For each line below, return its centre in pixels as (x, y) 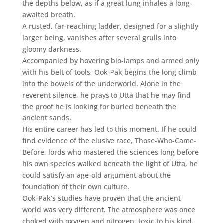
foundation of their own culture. (76, 186)
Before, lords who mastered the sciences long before (110, 152)
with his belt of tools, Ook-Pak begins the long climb (109, 72)
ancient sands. (47, 117)
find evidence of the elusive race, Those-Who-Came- (109, 140)
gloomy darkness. (52, 49)
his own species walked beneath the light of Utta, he (110, 163)
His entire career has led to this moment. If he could (109, 129)
